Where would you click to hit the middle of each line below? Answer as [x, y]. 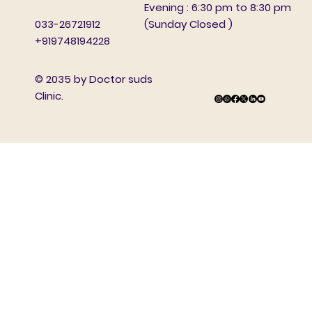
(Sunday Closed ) [188, 24]
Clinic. [49, 96]
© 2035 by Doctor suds [93, 79]
